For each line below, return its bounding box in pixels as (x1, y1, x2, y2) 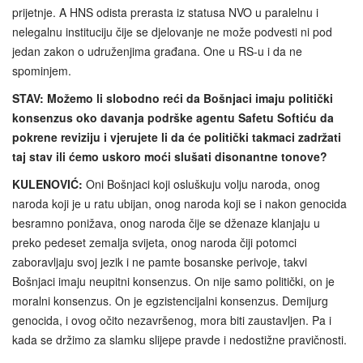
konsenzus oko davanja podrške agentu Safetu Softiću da (12, 109, 334, 126)
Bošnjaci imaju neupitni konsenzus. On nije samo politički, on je (12, 272, 335, 289)
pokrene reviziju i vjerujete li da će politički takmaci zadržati (12, 128, 341, 145)
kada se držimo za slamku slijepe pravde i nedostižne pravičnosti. (12, 331, 347, 348)
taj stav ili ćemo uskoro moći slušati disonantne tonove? (12, 147, 327, 164)
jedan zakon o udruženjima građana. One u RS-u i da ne (12, 42, 302, 59)
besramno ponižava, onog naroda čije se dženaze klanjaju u (12, 214, 320, 231)
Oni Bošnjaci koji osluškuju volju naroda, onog (83, 175, 320, 192)
